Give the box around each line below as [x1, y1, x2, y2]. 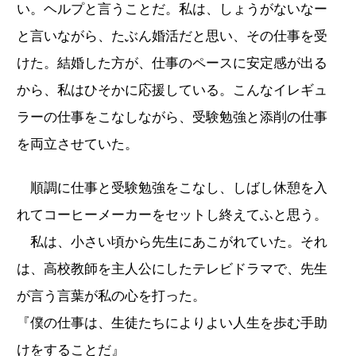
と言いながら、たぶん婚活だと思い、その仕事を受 [17, 28, 327, 44]
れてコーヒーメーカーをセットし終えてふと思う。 [17, 207, 327, 222]
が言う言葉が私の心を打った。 [17, 288, 206, 304]
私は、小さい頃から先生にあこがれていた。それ [17, 234, 327, 250]
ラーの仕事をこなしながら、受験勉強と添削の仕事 [17, 109, 327, 125]
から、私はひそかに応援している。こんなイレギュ [17, 82, 327, 98]
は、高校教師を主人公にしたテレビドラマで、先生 [17, 261, 327, 277]
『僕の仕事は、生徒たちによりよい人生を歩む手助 [17, 315, 327, 331]
